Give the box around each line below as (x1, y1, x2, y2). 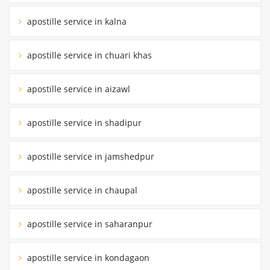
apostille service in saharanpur (25, 218, 152, 230)
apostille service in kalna (25, 15, 127, 27)
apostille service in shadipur (25, 116, 142, 128)
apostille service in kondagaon (25, 251, 149, 263)
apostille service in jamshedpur (25, 150, 154, 162)
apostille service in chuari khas (25, 49, 152, 61)
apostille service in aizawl (25, 83, 130, 95)
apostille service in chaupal (25, 184, 137, 196)
